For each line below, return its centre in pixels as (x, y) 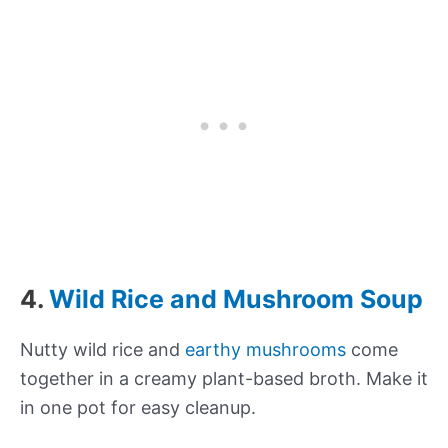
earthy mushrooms (265, 350)
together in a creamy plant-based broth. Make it (224, 379)
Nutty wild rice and (102, 350)
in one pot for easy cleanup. (138, 408)
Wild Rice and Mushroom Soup (236, 299)
